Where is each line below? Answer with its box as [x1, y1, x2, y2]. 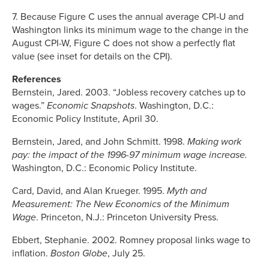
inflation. [12, 247, 50, 259]
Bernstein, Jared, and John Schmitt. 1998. [12, 135, 187, 148]
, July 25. [107, 247, 145, 259]
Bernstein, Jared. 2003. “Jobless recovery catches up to [12, 86, 246, 98]
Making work [187, 135, 241, 148]
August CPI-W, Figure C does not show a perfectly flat [12, 37, 235, 49]
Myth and [167, 184, 207, 197]
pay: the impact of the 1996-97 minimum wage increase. [12, 148, 247, 161]
